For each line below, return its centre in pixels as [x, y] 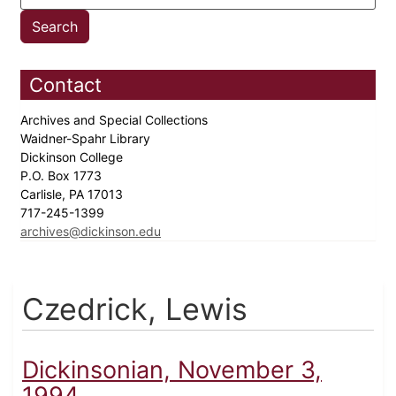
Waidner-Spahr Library [87, 139]
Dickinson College [73, 157]
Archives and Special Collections [116, 120]
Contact [65, 85]
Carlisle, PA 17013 [73, 194]
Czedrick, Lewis [135, 309]
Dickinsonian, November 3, [172, 370]
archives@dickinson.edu [91, 232]
